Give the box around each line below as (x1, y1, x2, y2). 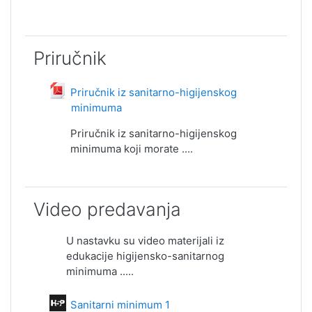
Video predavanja (33, 198, 181, 220)
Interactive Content (148, 295, 243, 309)
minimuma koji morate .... (70, 142, 193, 155)
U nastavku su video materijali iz (66, 234, 224, 247)
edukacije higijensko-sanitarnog (66, 249, 224, 263)
